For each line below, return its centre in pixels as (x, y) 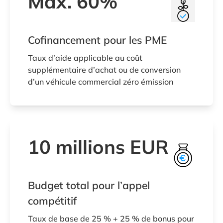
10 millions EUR (98, 147)
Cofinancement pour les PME (97, 40)
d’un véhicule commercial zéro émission (101, 81)
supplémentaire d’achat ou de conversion (104, 69)
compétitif (52, 200)
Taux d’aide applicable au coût (85, 57)
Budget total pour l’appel (89, 185)
